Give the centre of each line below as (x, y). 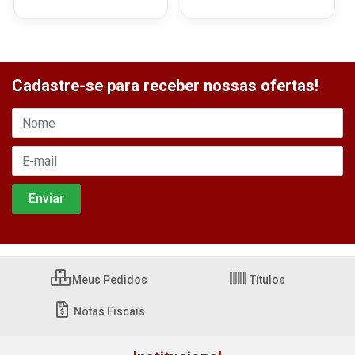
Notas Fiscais (108, 311)
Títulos (266, 280)
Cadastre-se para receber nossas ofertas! (165, 86)
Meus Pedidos (108, 280)
